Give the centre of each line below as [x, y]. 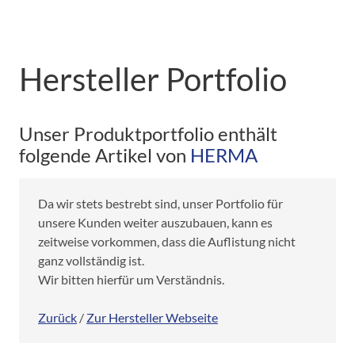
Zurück [57, 317]
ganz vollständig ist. [91, 260]
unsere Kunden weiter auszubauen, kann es [155, 222]
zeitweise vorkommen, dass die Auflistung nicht [167, 241]
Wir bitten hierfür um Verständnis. [131, 279]
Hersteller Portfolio [153, 79]
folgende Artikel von [105, 155]
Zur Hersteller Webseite [152, 317]
